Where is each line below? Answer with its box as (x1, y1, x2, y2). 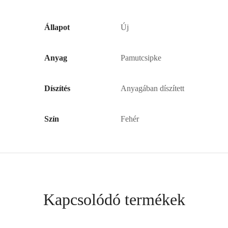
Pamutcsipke (120, 53, 161, 62)
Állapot (44, 22, 70, 32)
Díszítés (44, 83, 70, 93)
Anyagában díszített (120, 83, 184, 93)
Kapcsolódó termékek (43, 190, 185, 209)
